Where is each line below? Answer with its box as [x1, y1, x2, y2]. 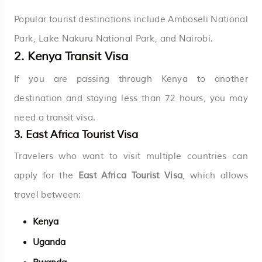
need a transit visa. [14, 112, 96, 123]
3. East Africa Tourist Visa [14, 127, 138, 141]
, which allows [182, 170, 248, 181]
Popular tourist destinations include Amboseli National [14, 13, 248, 25]
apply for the [14, 170, 78, 181]
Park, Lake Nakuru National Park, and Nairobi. [14, 33, 213, 44]
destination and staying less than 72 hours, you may [14, 92, 248, 104]
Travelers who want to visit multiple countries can [14, 150, 248, 162]
